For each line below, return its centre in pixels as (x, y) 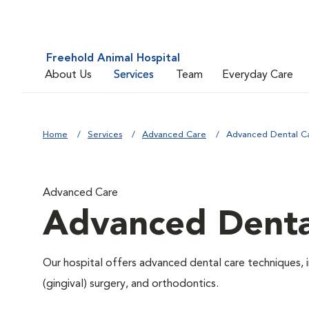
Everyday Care (258, 75)
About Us (68, 75)
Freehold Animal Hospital (113, 59)
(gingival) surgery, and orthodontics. (131, 284)
